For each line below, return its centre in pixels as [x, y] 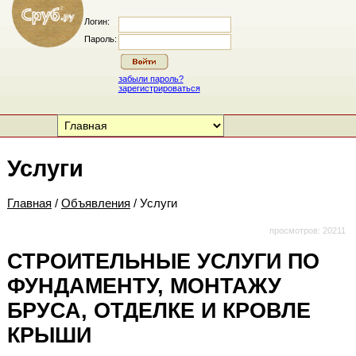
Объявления [95, 204]
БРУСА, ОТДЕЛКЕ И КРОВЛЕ [159, 311]
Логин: [97, 21]
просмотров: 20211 [307, 231]
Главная [29, 204]
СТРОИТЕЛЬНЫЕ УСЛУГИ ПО [163, 262]
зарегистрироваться [159, 88]
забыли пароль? [151, 79]
